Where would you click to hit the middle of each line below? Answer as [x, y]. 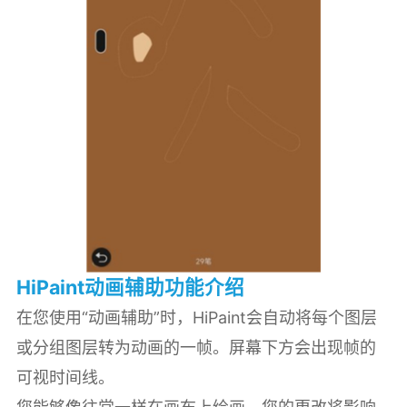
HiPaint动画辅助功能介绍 [130, 287]
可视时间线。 [65, 377]
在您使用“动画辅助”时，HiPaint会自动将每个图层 [196, 317]
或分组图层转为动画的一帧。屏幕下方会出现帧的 [196, 347]
